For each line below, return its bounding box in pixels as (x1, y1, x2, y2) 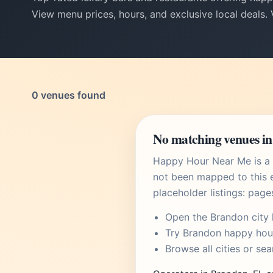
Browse (165, 243, 202, 255)
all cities (202, 243, 240, 255)
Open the (165, 211, 210, 223)
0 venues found (32, 89, 105, 101)
